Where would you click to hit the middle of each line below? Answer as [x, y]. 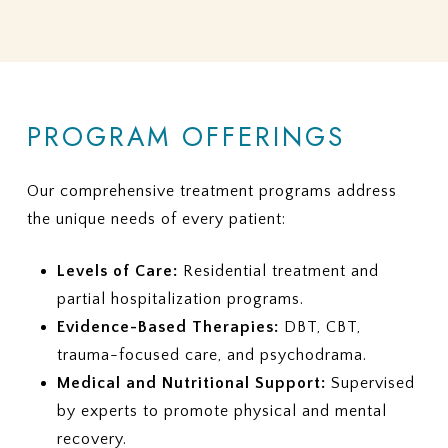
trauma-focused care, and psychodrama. [211, 355]
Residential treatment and [278, 271]
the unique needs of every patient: [156, 219]
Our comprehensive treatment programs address [211, 191]
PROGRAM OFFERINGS [185, 137]
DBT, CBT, [319, 327]
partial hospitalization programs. [180, 299]
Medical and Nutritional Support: [191, 383]
